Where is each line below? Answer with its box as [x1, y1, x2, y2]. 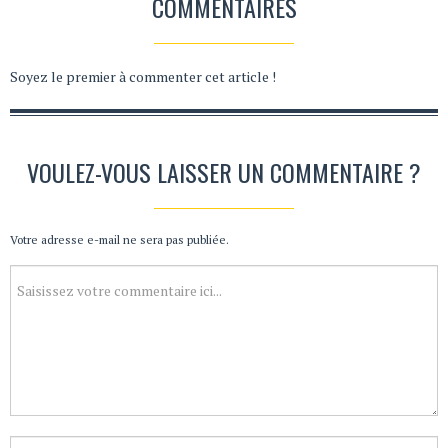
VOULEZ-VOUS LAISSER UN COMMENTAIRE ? [27, 153, 421, 190]
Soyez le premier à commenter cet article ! [10, 66, 276, 86]
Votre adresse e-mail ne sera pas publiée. [10, 231, 229, 247]
